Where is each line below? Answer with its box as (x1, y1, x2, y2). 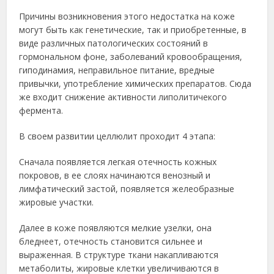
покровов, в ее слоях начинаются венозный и (19, 169, 211, 181)
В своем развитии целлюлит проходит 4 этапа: (19, 130, 216, 142)
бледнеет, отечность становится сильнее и (19, 235, 203, 247)
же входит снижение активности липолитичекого (19, 91, 228, 103)
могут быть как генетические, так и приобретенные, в (19, 24, 247, 35)
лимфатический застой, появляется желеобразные (19, 183, 235, 194)
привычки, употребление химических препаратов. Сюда (19, 78, 252, 89)
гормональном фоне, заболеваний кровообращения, (19, 51, 243, 62)
